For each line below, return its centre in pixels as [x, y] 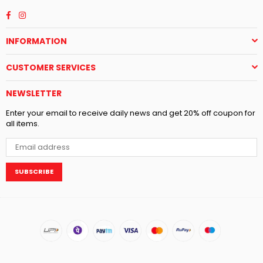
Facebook [29, 14]
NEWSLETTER [34, 93]
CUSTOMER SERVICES [51, 67]
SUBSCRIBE [34, 172]
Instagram [45, 14]
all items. [23, 123]
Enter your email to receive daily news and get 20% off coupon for [131, 113]
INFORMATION [36, 41]
